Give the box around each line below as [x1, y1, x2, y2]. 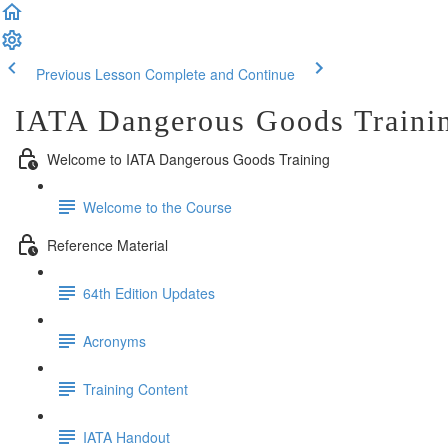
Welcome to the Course [83, 196, 232, 217]
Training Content [83, 378, 188, 399]
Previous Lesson [36, 64, 141, 84]
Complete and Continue [145, 64, 295, 84]
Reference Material [47, 234, 168, 255]
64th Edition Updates [83, 282, 215, 303]
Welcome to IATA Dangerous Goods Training [47, 148, 330, 169]
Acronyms [83, 330, 146, 351]
